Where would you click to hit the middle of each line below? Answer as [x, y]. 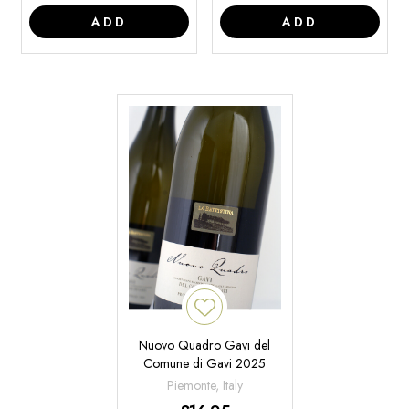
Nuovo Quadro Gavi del [204, 346]
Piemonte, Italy [204, 386]
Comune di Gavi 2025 [204, 364]
